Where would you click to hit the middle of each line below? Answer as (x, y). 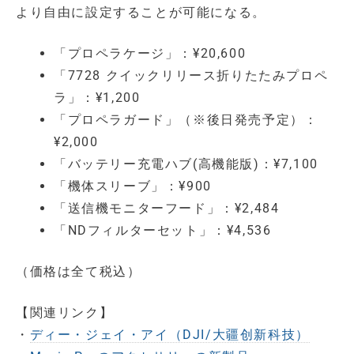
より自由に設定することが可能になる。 (141, 12)
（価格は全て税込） (79, 271)
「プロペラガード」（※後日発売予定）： (186, 119)
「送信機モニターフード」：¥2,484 (167, 208)
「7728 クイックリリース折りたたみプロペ (191, 75)
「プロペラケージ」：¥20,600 (150, 53)
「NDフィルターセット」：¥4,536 (163, 230)
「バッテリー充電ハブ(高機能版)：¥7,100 (186, 164)
